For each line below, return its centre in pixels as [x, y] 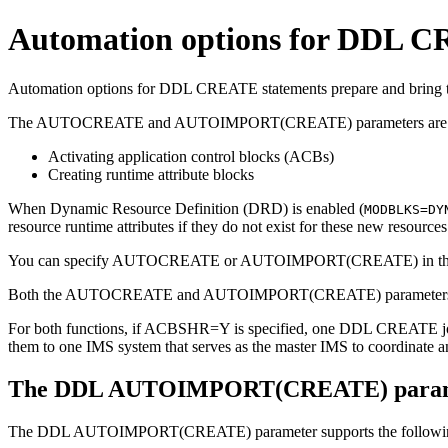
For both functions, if [76, 328]
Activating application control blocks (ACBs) [191, 156]
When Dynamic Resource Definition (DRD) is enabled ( [186, 208]
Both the [36, 294]
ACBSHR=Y [187, 328]
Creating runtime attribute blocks [151, 174]
